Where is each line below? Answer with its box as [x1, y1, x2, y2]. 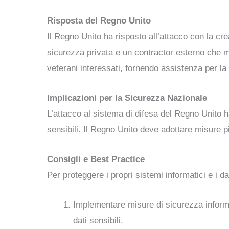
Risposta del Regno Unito [47, 15, 151, 26]
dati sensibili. [73, 216, 123, 226]
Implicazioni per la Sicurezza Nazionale [47, 93, 207, 103]
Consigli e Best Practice [47, 154, 145, 165]
